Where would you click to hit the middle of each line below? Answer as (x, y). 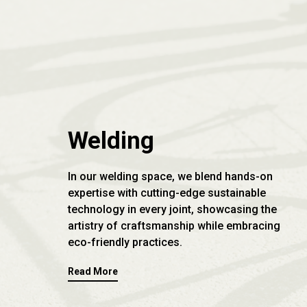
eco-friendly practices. (125, 242)
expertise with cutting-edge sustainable (167, 193)
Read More (93, 271)
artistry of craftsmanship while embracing (174, 226)
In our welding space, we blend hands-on (170, 176)
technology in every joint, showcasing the (172, 209)
